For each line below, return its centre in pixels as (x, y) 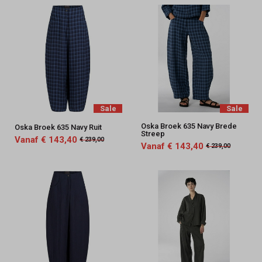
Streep (153, 133)
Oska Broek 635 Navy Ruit (58, 127)
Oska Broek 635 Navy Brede (189, 126)
